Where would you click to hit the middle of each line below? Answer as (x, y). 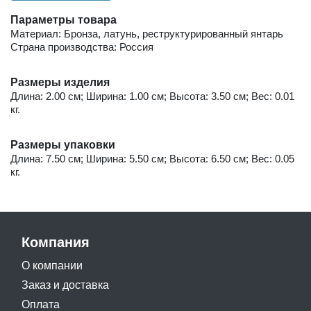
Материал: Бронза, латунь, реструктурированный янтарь (147, 33)
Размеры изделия (60, 82)
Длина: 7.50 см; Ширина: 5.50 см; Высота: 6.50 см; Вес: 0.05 (152, 158)
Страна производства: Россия (82, 47)
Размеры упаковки (63, 144)
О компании (52, 265)
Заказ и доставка (65, 285)
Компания (56, 242)
